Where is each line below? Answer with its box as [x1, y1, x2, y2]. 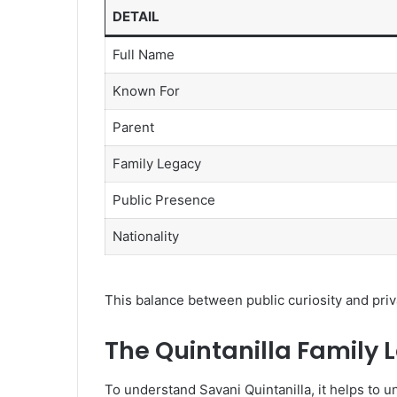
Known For [112, 82, 180, 100]
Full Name [112, 46, 175, 64]
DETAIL [112, 8, 160, 26]
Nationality [112, 228, 179, 245]
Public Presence [112, 191, 215, 209]
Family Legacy [112, 155, 201, 173]
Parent [112, 119, 154, 136]
